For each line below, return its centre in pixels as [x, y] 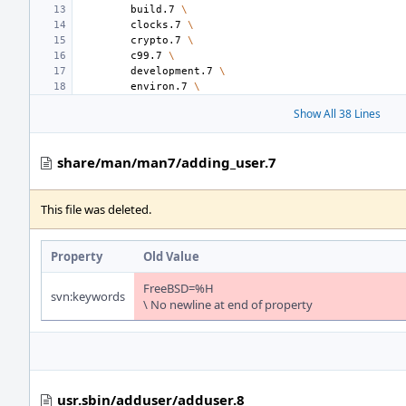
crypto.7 [156, 40]
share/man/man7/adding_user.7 [167, 162]
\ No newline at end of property [228, 304]
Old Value [171, 256]
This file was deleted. [96, 209]
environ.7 [159, 87]
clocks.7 [156, 25]
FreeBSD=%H [179, 288]
